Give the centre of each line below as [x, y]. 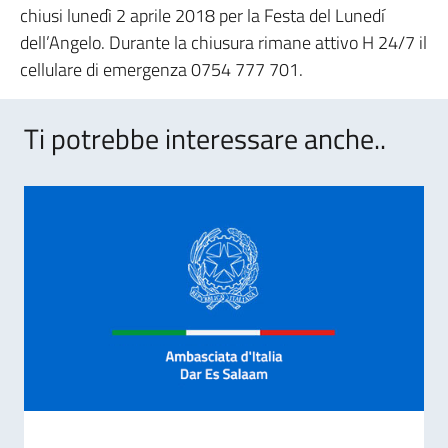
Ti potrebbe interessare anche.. [205, 138]
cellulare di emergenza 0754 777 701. [161, 69]
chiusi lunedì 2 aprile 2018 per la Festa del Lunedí [202, 15]
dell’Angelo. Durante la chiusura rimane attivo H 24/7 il [223, 42]
